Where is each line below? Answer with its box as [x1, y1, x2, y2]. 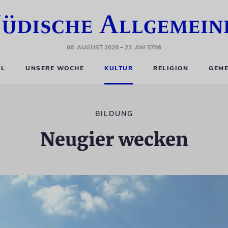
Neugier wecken [40, 128, 188, 151]
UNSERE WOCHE [25, 64, 84, 72]
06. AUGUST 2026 [67, 43, 119, 51]
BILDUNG [95, 109, 133, 119]
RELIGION [153, 64, 189, 72]
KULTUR [104, 64, 133, 72]
